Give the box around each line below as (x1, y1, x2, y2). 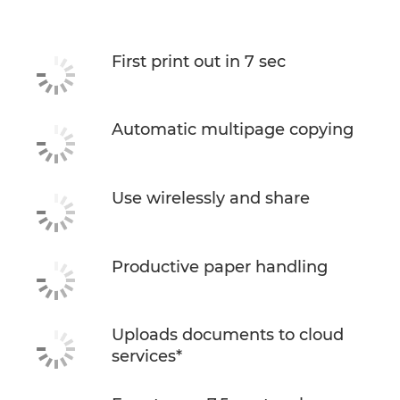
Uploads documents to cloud (112, 325, 344, 346)
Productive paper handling (112, 256, 328, 277)
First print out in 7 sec (112, 51, 286, 71)
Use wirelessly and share (112, 187, 310, 208)
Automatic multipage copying (112, 120, 354, 140)
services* (112, 346, 182, 367)
